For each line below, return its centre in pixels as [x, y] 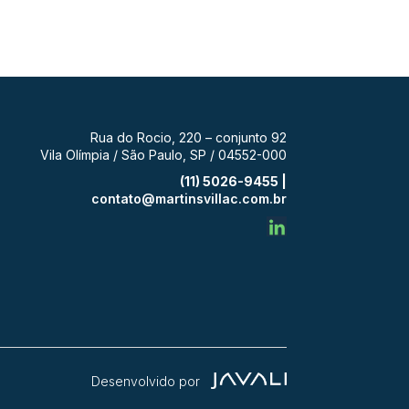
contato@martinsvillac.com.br [189, 198]
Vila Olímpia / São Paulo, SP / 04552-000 [163, 154]
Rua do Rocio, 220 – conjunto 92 [188, 137]
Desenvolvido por [151, 381]
